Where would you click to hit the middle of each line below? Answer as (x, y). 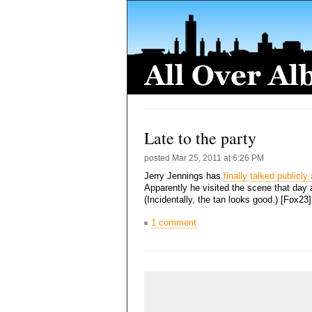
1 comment (174, 223)
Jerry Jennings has (184, 176)
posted (158, 158)
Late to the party (200, 138)
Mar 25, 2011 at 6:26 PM (218, 158)
